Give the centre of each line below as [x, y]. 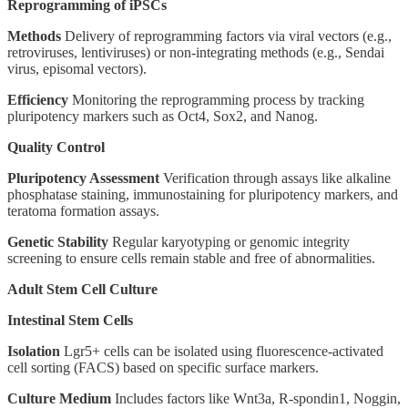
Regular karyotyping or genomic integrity [229, 241]
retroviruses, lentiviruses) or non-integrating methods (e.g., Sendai [196, 52]
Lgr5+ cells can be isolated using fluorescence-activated [222, 351]
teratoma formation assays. [83, 210]
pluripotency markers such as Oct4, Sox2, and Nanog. [163, 116]
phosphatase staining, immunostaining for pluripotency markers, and [203, 194]
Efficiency [38, 99]
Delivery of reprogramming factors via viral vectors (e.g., [226, 36]
